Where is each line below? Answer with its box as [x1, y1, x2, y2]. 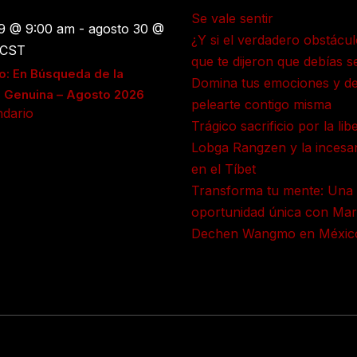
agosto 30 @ [88, 21, 164, 37]
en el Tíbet [190, 161, 256, 177]
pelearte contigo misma [190, 96, 331, 112]
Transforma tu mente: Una [190, 182, 353, 198]
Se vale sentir [190, 10, 273, 26]
